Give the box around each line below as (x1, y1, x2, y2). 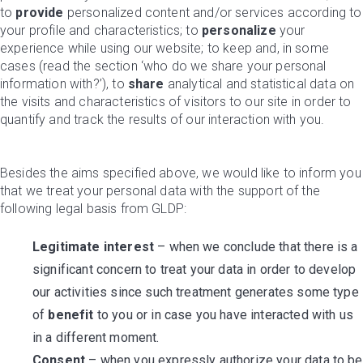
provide (15, 5, 64, 20)
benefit (48, 307, 94, 322)
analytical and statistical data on (164, 76, 355, 92)
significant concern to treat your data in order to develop (32, 262, 357, 277)
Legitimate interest (32, 239, 155, 254)
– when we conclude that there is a (154, 239, 358, 254)
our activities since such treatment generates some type (32, 284, 359, 300)
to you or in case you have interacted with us (93, 307, 353, 322)
